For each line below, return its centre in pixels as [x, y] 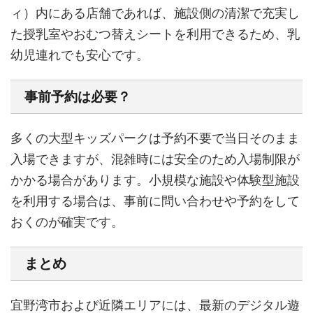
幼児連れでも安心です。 [80, 55]
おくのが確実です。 [67, 222]
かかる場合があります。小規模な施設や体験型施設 [155, 180]
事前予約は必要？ [78, 97]
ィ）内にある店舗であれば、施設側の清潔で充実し [155, 13]
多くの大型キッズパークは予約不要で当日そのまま [155, 138]
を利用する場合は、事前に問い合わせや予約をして [155, 201]
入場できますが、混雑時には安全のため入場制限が [155, 159]
